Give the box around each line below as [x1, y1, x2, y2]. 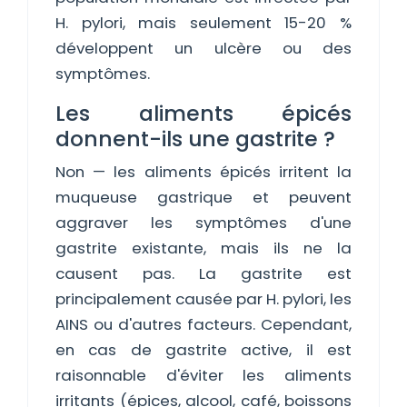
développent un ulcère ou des [55, 37, 352, 59]
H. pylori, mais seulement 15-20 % [55, 12, 352, 34]
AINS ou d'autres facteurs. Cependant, [55, 313, 352, 335]
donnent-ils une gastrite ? [55, 124, 335, 154]
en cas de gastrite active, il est [55, 339, 352, 361]
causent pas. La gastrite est [55, 263, 352, 284]
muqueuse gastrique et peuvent [55, 186, 352, 208]
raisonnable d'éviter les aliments [55, 364, 352, 386]
